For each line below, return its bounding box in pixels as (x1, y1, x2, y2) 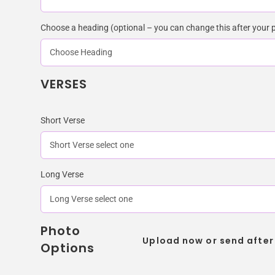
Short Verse (40, 115, 85, 125)
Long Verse (40, 169, 83, 179)
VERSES (40, 75, 88, 93)
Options (40, 239, 95, 257)
